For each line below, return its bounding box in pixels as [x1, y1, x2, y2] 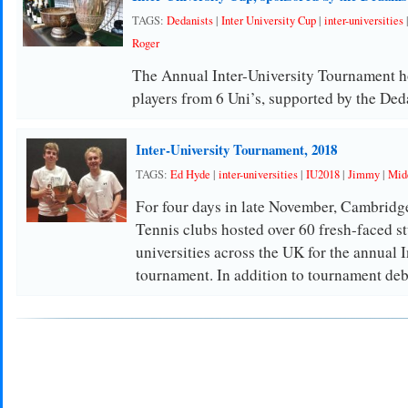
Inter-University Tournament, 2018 [135, 139, 337, 159]
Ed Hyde [169, 167, 210, 182]
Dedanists [166, 13, 213, 28]
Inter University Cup [220, 13, 316, 28]
